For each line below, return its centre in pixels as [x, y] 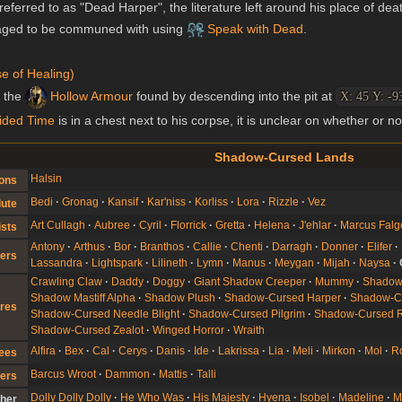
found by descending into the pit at [234, 96]
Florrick [189, 226]
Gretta [231, 226]
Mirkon [339, 351]
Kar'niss [167, 202]
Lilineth [170, 263]
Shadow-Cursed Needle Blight [105, 315]
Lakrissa [239, 351]
